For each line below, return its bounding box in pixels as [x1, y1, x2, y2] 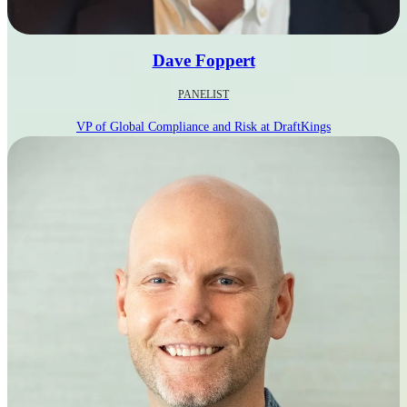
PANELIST [178, 87, 229, 101]
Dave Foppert [152, 51, 255, 71]
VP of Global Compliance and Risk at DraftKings [76, 119, 331, 134]
